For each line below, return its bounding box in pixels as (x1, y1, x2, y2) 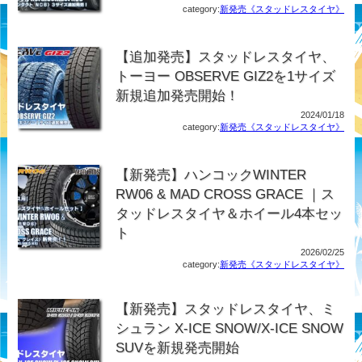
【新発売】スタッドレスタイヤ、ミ (116, 301, 336, 317)
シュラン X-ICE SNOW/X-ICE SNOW (116, 321, 344, 336)
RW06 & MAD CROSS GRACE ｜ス (116, 187, 335, 202)
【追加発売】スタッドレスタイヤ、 (116, 49, 336, 65)
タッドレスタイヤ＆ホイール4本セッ (116, 206, 343, 221)
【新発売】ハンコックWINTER (116, 167, 307, 183)
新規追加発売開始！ (116, 88, 244, 103)
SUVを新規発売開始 (116, 340, 240, 356)
